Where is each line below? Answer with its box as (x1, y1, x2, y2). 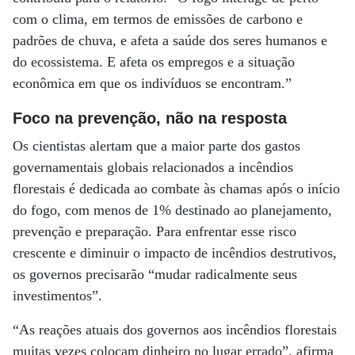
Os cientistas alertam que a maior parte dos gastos (13, 138, 300, 154)
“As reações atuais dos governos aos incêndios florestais (13, 322, 337, 338)
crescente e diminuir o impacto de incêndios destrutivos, (13, 245, 337, 261)
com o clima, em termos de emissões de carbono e (13, 11, 303, 27)
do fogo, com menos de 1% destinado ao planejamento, (13, 202, 332, 218)
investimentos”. (13, 288, 102, 303)
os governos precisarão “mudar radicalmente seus (13, 266, 297, 282)
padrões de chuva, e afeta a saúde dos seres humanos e (13, 32, 327, 48)
